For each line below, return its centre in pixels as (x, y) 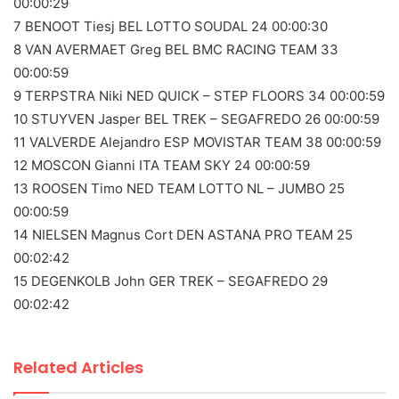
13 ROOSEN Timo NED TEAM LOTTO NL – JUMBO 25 (179, 189)
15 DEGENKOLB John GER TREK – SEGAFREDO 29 (171, 281)
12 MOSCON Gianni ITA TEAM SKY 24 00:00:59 (162, 166)
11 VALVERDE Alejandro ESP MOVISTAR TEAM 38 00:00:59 (197, 142)
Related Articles (78, 368)
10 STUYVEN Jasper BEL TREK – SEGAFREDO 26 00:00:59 (196, 119)
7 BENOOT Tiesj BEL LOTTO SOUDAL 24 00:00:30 (171, 27)
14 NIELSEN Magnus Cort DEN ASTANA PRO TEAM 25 (183, 235)
